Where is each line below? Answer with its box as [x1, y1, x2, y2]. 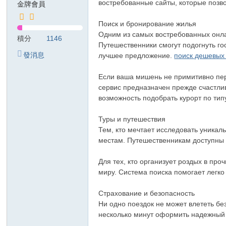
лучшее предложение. [98, 51, 175, 60]
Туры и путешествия [98, 115, 166, 123]
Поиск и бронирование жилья [98, 20, 197, 28]
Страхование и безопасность [98, 189, 195, 197]
